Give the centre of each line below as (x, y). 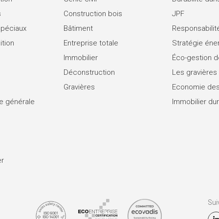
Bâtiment (78, 28)
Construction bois (93, 13)
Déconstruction (89, 72)
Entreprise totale (91, 43)
